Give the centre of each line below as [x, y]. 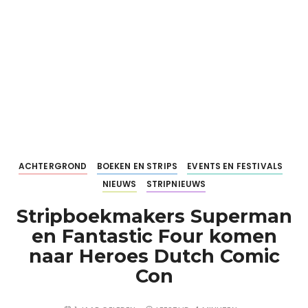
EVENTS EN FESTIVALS [235, 166]
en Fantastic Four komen [154, 236]
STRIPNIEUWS [176, 184]
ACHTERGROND [53, 166]
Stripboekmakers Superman [154, 216]
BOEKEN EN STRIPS [137, 166]
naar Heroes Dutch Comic [154, 256]
